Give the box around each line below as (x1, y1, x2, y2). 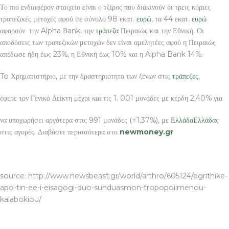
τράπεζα (96, 26, 119, 35)
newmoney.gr (120, 127, 173, 136)
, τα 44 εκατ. (151, 14, 192, 24)
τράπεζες (172, 71, 198, 81)
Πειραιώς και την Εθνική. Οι (119, 26, 204, 35)
